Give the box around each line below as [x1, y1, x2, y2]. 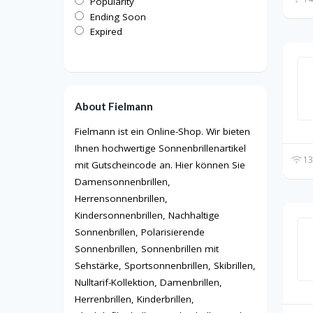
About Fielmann [75, 100, 153, 113]
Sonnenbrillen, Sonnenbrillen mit [75, 242, 219, 256]
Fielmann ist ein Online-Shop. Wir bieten [75, 125, 250, 138]
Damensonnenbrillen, [75, 175, 170, 189]
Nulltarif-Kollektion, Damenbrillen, [75, 276, 222, 289]
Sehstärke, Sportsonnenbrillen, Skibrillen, [75, 259, 256, 272]
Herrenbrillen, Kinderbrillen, [75, 293, 194, 306]
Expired [90, 25, 122, 38]
